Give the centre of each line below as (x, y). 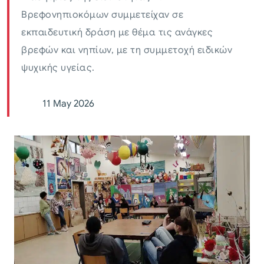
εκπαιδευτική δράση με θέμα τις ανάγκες (117, 33)
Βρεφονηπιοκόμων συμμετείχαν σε (102, 15)
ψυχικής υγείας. (58, 68)
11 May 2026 (68, 104)
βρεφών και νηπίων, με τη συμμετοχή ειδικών (127, 50)
